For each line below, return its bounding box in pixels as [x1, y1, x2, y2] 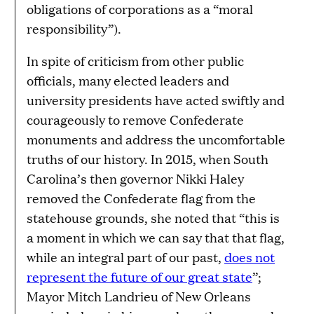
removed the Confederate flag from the [27, 189, 256, 207]
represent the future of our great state [27, 268, 252, 286]
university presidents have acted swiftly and [27, 91, 285, 109]
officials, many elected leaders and [27, 71, 229, 90]
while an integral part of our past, [27, 248, 224, 266]
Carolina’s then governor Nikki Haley [27, 170, 244, 188]
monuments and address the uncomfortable [27, 130, 285, 149]
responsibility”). [27, 20, 121, 38]
